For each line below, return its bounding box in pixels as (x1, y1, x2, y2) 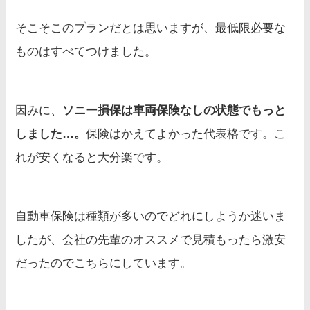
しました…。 (15, 127, 86, 141)
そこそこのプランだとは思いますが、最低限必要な (15, 21, 286, 35)
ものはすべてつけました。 (15, 45, 157, 59)
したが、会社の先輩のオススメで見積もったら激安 (15, 233, 286, 247)
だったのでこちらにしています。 (15, 257, 192, 271)
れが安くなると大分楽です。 (15, 151, 169, 165)
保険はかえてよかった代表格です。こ (86, 127, 286, 141)
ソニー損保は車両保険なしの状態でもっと (62, 104, 286, 118)
